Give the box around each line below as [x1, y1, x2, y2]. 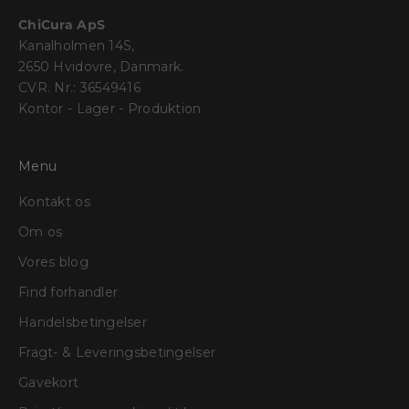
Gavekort [18, 374, 79, 392]
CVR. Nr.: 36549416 [18, 79, 145, 97]
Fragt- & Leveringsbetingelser [18, 344, 216, 362]
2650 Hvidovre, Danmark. [18, 58, 184, 76]
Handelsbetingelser [18, 314, 148, 331]
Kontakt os [18, 194, 90, 211]
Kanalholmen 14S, [18, 37, 135, 55]
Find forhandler [18, 284, 119, 301]
